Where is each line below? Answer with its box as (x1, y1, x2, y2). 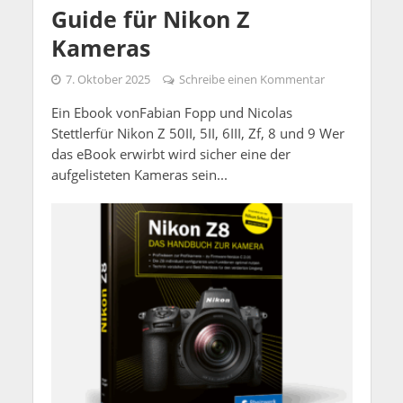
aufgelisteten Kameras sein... (50, 165, 228, 184)
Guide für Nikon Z (50, 3, 249, 34)
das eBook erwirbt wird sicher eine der (50, 144, 291, 163)
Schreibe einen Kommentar (178, 71, 325, 87)
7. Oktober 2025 (65, 71, 150, 87)
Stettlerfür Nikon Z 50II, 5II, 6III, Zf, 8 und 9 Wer (50, 123, 345, 142)
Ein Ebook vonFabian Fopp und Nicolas (50, 103, 292, 121)
